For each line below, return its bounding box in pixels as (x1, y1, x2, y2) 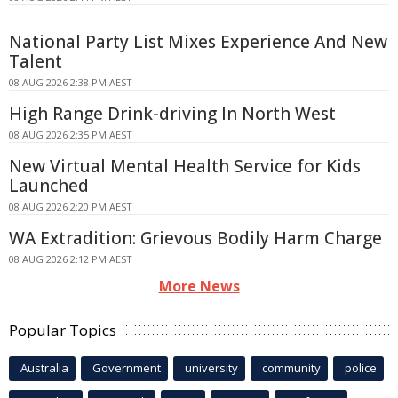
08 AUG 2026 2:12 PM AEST (9, 252, 132, 267)
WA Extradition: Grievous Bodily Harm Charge (9, 227, 382, 251)
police (345, 360, 377, 377)
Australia (20, 360, 68, 377)
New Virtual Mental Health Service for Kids (9, 155, 361, 179)
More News (158, 276, 240, 297)
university (185, 360, 238, 377)
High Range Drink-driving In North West (9, 102, 336, 126)
